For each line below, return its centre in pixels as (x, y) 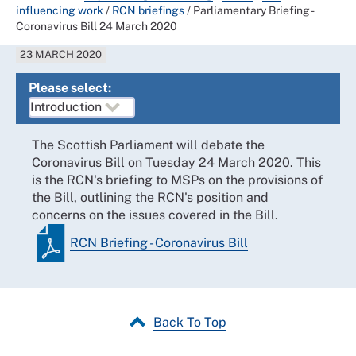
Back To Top (190, 322)
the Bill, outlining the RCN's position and (150, 197)
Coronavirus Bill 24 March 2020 (97, 26)
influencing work (60, 10)
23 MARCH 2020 (61, 54)
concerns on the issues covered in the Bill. (155, 215)
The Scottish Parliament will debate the (148, 145)
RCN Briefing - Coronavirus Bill (159, 243)
